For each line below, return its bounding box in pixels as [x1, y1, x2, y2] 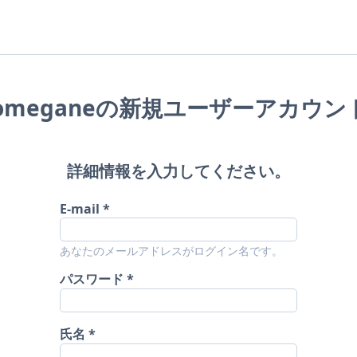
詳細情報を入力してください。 [67, 159, 290, 182]
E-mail [60, 199, 100, 218]
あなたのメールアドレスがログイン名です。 [60, 242, 284, 258]
